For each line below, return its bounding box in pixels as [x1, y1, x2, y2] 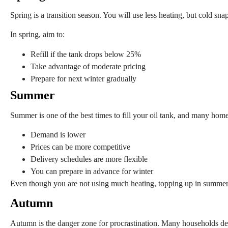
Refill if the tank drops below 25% [31, 49, 141, 59]
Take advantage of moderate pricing [31, 62, 146, 71]
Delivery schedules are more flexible [31, 155, 148, 164]
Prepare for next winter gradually [31, 74, 136, 83]
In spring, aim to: [10, 30, 65, 39]
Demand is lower [31, 130, 85, 139]
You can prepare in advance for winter [31, 167, 153, 176]
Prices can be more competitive [31, 142, 130, 152]
